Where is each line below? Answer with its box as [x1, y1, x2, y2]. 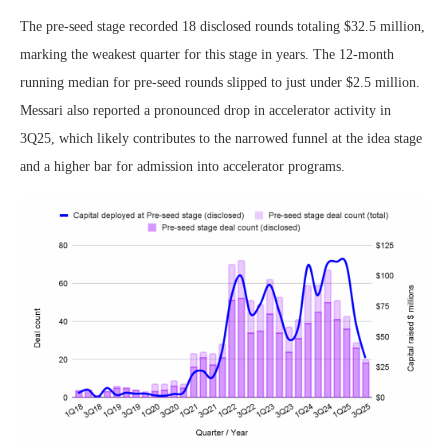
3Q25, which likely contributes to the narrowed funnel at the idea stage [20, 130, 422, 146]
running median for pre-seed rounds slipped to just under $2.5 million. [20, 74, 420, 90]
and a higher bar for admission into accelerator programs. [20, 158, 345, 174]
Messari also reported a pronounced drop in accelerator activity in [20, 102, 391, 118]
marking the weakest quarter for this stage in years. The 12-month [20, 46, 394, 62]
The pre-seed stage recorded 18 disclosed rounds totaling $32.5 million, [20, 18, 425, 34]
